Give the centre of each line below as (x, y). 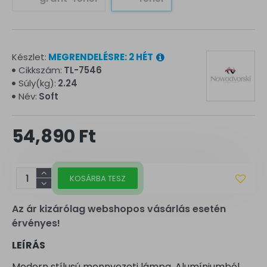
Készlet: (29, 57)
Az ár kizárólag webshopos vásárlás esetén (119, 209)
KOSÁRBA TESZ (98, 178)
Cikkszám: (40, 70)
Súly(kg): (37, 83)
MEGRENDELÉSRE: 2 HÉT (101, 57)
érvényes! (36, 223)
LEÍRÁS (29, 245)
